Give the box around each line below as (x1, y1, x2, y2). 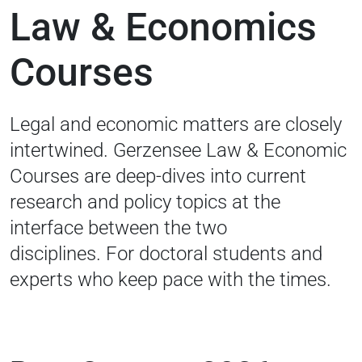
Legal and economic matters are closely (10, 112, 342, 136)
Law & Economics (10, 3, 317, 50)
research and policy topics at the (10, 190, 280, 213)
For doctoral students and (106, 242, 322, 265)
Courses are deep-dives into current (10, 164, 306, 187)
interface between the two (10, 216, 227, 239)
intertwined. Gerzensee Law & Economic (10, 138, 347, 162)
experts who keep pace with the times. (10, 267, 331, 291)
